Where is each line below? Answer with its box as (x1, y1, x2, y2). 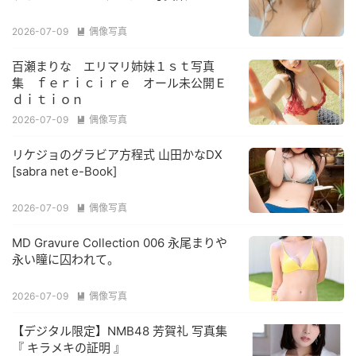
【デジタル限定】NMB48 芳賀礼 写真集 (12, 323, 227, 339)
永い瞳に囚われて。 (12, 252, 119, 267)
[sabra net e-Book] (12, 164, 117, 179)
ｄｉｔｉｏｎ (12, 92, 83, 107)
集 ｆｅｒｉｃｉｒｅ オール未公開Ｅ (12, 75, 226, 91)
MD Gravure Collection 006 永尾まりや (12, 235, 227, 250)
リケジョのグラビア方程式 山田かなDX (12, 147, 222, 162)
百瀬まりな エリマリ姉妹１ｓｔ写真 (12, 59, 215, 74)
